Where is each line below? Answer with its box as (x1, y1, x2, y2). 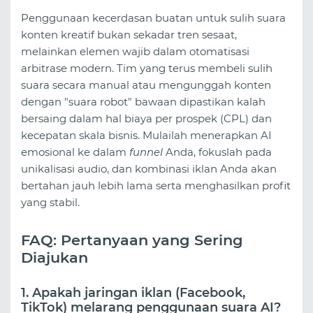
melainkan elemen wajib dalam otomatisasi (21, 44, 249, 58)
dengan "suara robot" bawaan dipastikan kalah (21, 94, 265, 108)
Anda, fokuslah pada (163, 145, 272, 159)
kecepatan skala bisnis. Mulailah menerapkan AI (21, 128, 272, 142)
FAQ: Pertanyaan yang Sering (21, 231, 243, 249)
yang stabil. (21, 195, 80, 209)
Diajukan (21, 248, 88, 266)
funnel (129, 145, 163, 159)
